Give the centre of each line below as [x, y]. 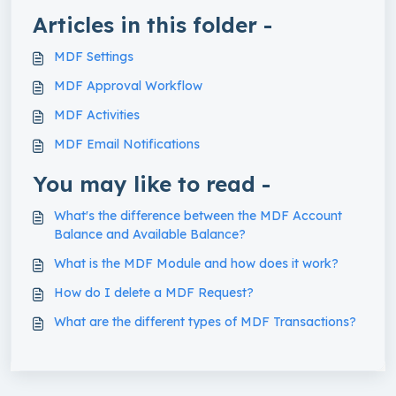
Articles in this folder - [152, 24]
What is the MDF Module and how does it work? [196, 263]
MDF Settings [94, 56]
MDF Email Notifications [127, 144]
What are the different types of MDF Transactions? [205, 321]
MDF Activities [97, 114]
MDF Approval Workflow [128, 85]
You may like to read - [152, 183]
